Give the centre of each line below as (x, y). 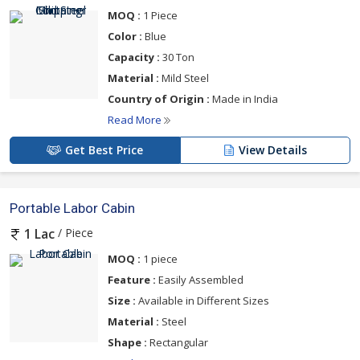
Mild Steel (184, 78)
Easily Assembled (200, 279)
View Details (273, 150)
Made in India (244, 99)
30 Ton (177, 57)
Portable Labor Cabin (72, 209)
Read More (136, 120)
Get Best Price (104, 150)
